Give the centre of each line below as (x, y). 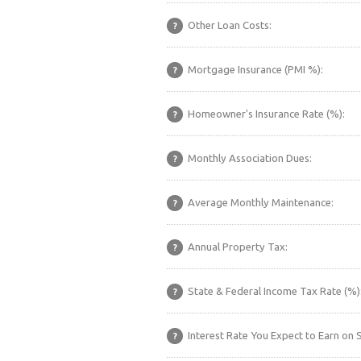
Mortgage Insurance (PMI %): (254, 69)
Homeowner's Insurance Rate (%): (265, 114)
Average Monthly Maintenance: (259, 202)
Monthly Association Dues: (249, 158)
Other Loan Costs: (228, 25)
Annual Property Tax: (237, 247)
